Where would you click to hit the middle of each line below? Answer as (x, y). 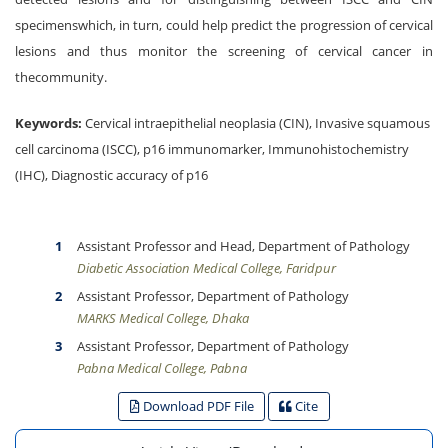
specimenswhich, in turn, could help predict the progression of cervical (224, 25)
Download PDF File (196, 406)
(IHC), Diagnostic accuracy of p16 (111, 175)
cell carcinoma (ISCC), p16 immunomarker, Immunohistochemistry (212, 149)
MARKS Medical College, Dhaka (163, 318)
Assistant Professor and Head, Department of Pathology (243, 246)
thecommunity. (61, 77)
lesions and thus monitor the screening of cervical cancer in (224, 51)
